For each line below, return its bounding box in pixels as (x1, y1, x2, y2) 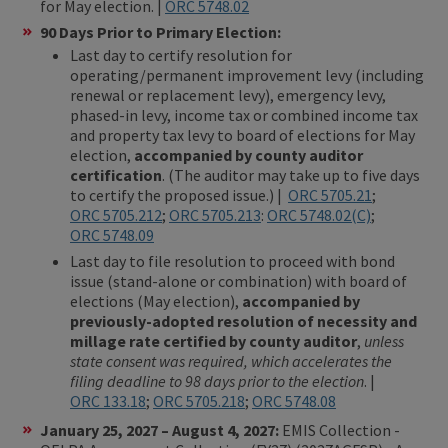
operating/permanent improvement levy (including (70, 64, 424, 85)
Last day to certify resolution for (70, 44, 292, 65)
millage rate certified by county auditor (70, 330, 357, 351)
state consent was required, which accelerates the (70, 350, 392, 371)
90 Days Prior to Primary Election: (40, 21, 284, 42)
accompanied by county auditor (134, 144, 363, 165)
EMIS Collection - (282, 419, 400, 440)
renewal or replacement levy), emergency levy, (70, 84, 386, 105)
